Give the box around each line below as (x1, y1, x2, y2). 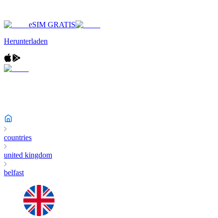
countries (4, 133, 32, 142)
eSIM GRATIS (29, 20, 75, 29)
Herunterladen (4, 37, 48, 45)
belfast (4, 168, 24, 177)
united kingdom (4, 151, 52, 159)
